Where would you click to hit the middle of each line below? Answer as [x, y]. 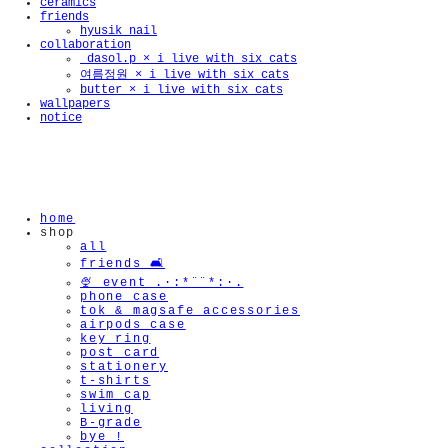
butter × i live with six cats [181, 90]
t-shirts [115, 381]
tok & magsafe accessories [190, 311]
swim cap [115, 395]
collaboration [85, 45]
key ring [115, 339]
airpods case [133, 325]
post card [120, 353]
